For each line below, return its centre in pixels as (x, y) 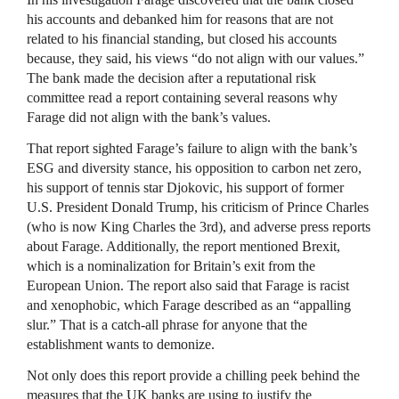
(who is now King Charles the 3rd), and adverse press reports (199, 226)
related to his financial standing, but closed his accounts (182, 38)
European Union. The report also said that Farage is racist (188, 285)
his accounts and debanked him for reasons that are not (180, 19)
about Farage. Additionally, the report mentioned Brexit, (183, 246)
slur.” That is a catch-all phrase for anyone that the (167, 324)
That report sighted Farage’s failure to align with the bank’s (192, 148)
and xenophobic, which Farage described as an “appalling (189, 305)
